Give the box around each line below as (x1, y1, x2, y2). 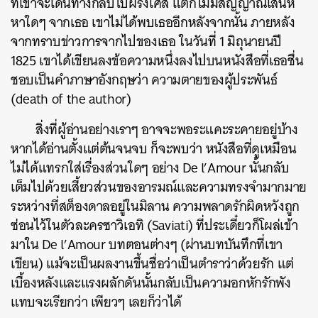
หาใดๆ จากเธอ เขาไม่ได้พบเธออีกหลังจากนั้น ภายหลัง (11, 11, 295, 35)
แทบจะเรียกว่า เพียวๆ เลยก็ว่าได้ (11, 290, 182, 314)
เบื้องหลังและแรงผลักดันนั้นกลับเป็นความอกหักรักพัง (11, 271, 291, 295)
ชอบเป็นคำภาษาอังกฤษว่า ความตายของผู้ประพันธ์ (11, 68, 278, 92)
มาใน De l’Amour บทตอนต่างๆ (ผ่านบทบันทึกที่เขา (11, 233, 283, 257)
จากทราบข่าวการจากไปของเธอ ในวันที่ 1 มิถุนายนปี (11, 30, 282, 54)
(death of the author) (11, 87, 131, 111)
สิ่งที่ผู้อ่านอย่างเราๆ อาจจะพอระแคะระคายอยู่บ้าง (35, 118, 298, 142)
